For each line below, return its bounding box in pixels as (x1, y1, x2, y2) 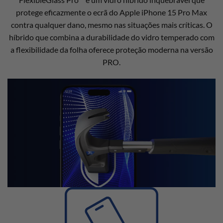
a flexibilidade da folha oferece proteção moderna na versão (10, 44, 213, 54)
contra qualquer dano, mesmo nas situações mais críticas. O (10, 19, 213, 29)
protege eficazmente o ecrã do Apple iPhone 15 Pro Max (16, 7, 207, 17)
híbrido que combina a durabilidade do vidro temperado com (8, 32, 215, 42)
